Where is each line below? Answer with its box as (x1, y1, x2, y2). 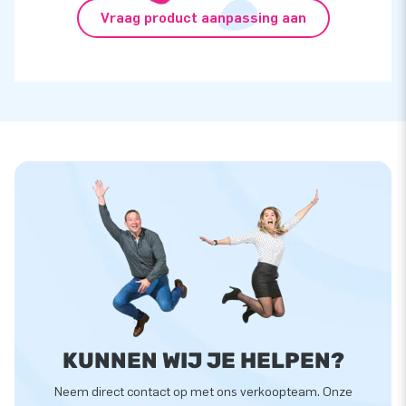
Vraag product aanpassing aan (100, 9, 306, 27)
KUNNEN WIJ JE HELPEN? (62, 347, 344, 373)
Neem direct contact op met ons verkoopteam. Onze (53, 383, 353, 400)
